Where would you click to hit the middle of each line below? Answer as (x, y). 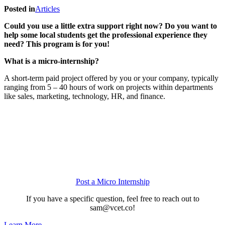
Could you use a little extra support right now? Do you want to (110, 26)
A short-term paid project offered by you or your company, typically (111, 78)
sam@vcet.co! (113, 207)
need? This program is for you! (57, 44)
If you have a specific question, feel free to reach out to (113, 198)
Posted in (20, 9)
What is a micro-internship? (52, 61)
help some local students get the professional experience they (106, 35)
